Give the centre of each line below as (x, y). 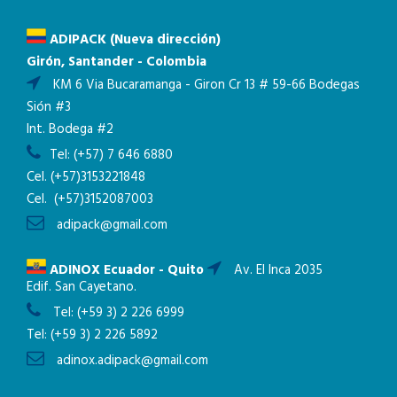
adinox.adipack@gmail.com (131, 360)
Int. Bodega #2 (70, 129)
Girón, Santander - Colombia (117, 62)
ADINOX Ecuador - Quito (125, 270)
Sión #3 (49, 107)
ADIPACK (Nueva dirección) (133, 39)
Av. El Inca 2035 (276, 270)
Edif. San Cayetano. (82, 287)
